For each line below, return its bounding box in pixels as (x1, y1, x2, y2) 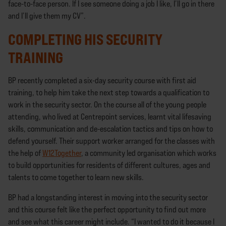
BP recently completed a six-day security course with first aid (8, 75, 196, 85)
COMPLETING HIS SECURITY (8, 30, 162, 48)
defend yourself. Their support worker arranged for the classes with (8, 136, 215, 146)
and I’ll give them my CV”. (8, 11, 87, 21)
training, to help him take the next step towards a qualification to (8, 87, 209, 97)
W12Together (42, 148, 81, 158)
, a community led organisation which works (81, 148, 216, 158)
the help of (8, 148, 42, 158)
